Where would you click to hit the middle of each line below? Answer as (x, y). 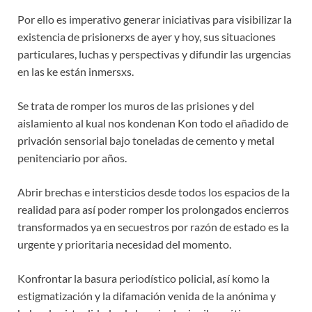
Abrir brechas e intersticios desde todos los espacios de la (154, 192)
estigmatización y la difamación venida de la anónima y (147, 296)
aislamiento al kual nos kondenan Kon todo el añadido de (153, 123)
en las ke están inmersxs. (76, 72)
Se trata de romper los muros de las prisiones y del (136, 106)
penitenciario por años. (72, 158)
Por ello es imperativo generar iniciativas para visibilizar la (155, 19)
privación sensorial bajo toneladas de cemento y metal (146, 141)
